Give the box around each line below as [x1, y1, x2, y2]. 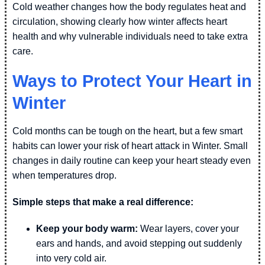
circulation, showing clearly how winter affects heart [12, 16, 227, 27]
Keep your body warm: [36, 223, 138, 234]
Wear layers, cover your [138, 223, 239, 234]
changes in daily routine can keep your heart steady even [12, 155, 251, 166]
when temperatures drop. [12, 170, 117, 180]
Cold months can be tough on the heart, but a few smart [12, 125, 243, 136]
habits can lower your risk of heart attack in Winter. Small [12, 140, 248, 151]
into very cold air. [36, 253, 106, 263]
